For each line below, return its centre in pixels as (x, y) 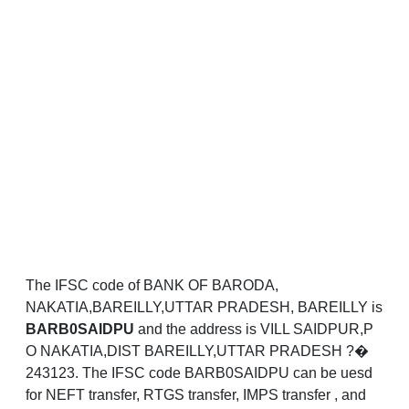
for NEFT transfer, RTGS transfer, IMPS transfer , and (196, 395)
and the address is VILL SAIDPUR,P (254, 330)
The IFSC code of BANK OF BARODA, (152, 286)
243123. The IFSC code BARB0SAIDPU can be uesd (199, 373)
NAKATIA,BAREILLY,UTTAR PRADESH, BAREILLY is (204, 308)
